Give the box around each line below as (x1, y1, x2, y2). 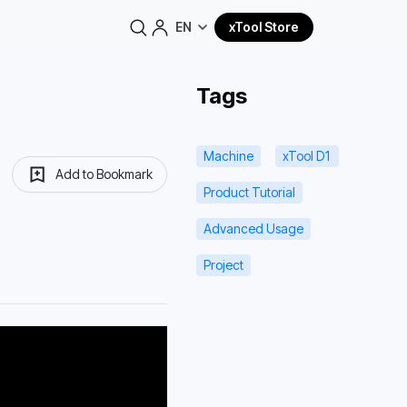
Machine (203, 148, 253, 164)
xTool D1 (283, 148, 332, 164)
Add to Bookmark (55, 166, 153, 182)
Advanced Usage (203, 221, 303, 236)
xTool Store (228, 19, 299, 35)
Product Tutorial (203, 184, 295, 200)
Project (203, 257, 243, 273)
